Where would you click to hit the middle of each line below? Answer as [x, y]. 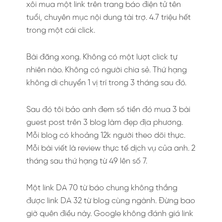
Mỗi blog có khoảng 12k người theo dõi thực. [106, 136]
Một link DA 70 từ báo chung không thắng [102, 188]
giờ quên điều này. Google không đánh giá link [110, 214]
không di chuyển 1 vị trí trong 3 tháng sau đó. [106, 83]
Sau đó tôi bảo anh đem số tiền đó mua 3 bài [108, 110]
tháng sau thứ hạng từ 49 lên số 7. [87, 162]
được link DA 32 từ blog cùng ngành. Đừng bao [111, 201]
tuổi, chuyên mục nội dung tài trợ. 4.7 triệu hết [109, 18]
